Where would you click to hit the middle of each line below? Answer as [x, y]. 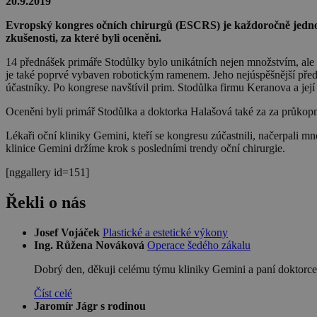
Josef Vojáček [67, 232]
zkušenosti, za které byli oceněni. [83, 38]
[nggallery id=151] [47, 172]
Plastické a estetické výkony [165, 232]
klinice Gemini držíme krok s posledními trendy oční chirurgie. [145, 148]
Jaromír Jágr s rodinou [90, 306]
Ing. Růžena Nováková [89, 245]
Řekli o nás [46, 202]
